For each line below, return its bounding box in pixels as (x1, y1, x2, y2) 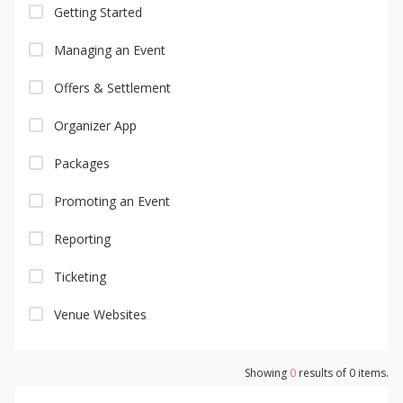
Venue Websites (54, 305, 147, 323)
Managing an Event (54, 40, 166, 58)
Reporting (54, 229, 111, 247)
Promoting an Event (54, 192, 170, 210)
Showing (245, 364, 290, 381)
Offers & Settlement (54, 78, 171, 96)
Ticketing (54, 267, 106, 285)
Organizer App (54, 116, 137, 134)
